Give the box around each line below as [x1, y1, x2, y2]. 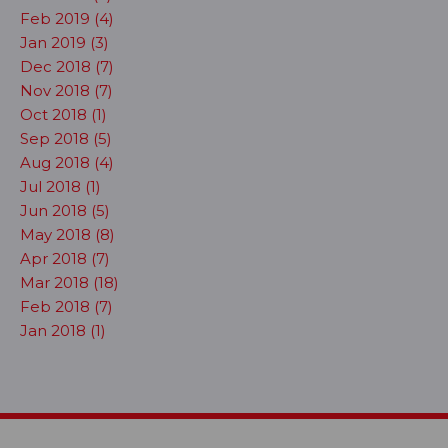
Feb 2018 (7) [20, 297, 113, 316]
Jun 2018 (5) [20, 201, 110, 220]
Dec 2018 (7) [20, 57, 114, 76]
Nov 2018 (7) [20, 81, 113, 100]
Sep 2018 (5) [20, 129, 112, 148]
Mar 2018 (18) [20, 273, 119, 292]
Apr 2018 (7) [20, 249, 110, 268]
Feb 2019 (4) [20, 9, 114, 28]
